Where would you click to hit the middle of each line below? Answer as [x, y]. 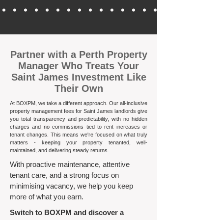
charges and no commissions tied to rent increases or [79, 127]
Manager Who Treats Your [79, 66]
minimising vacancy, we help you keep [71, 186]
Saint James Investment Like [79, 77]
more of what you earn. [47, 197]
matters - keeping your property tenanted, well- [79, 142]
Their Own [79, 88]
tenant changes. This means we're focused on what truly [79, 135]
